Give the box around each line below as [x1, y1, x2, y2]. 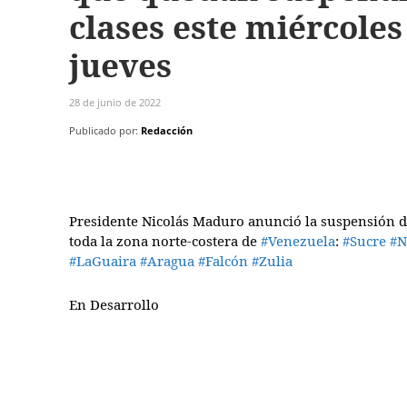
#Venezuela [261, 232, 335, 251]
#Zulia [252, 252, 293, 271]
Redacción [141, 124, 193, 138]
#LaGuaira [69, 252, 136, 271]
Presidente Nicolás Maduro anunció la [69, 212, 321, 231]
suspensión [321, 212, 395, 231]
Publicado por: [69, 124, 138, 138]
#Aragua [140, 252, 194, 271]
